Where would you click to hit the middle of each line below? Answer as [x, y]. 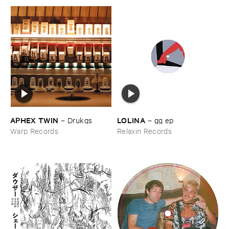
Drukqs [80, 120]
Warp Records [35, 130]
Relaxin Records [145, 130]
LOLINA [131, 120]
